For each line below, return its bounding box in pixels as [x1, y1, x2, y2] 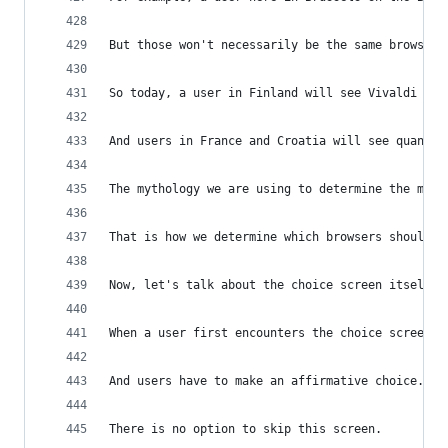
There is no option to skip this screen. [109, 422, 382, 436]
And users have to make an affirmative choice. [109, 374, 424, 388]
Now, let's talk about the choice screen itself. [109, 278, 438, 292]
